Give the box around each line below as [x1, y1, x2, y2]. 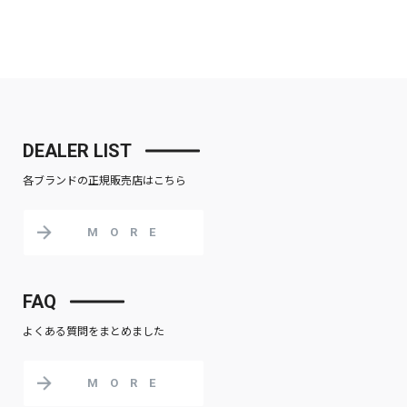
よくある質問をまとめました [23, 323, 164, 338]
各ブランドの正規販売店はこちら [23, 172, 186, 187]
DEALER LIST [23, 140, 132, 162]
